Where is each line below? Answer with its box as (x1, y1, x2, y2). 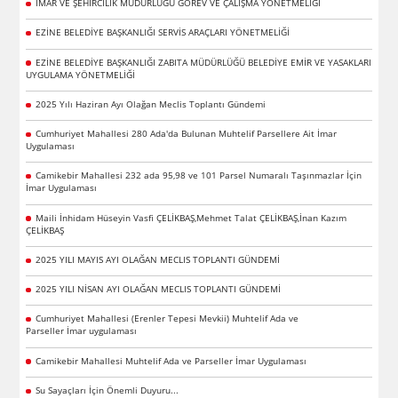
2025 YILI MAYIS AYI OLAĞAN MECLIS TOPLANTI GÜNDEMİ (35, 252, 280, 266)
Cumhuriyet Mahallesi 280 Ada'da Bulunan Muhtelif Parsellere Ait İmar (35, 127, 337, 140)
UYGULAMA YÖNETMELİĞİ (26, 68, 136, 81)
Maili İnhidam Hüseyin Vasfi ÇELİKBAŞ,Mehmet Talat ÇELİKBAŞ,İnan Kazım (35, 211, 346, 224)
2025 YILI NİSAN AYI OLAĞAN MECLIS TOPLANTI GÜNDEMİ (35, 283, 281, 296)
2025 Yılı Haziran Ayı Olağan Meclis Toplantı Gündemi (35, 97, 266, 110)
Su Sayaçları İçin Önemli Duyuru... (35, 383, 179, 396)
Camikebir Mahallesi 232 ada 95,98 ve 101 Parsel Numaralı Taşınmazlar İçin (35, 169, 362, 182)
